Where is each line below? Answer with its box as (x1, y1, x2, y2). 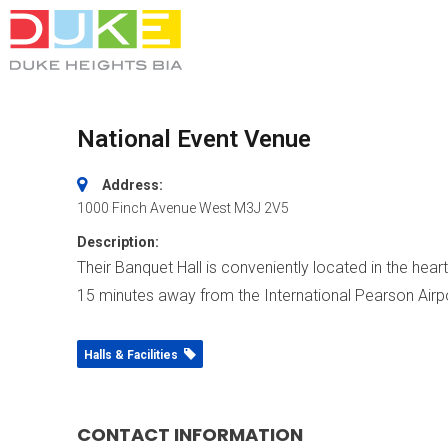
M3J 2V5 (234, 200, 289, 216)
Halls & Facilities (84, 348, 184, 362)
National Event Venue (77, 125, 311, 153)
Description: (77, 234, 159, 250)
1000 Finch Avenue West (77, 200, 231, 216)
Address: (102, 177, 163, 193)
